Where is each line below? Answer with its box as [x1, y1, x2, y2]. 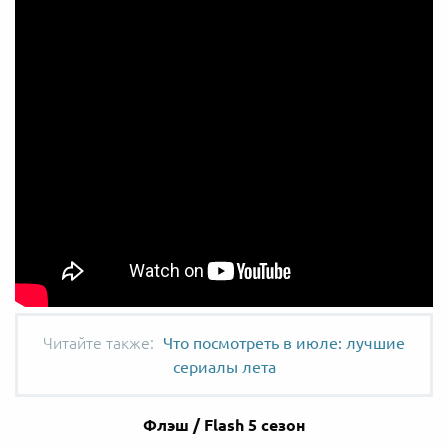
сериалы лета [172, 357, 276, 376]
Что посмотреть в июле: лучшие [163, 333, 405, 352]
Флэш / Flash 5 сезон [143, 415, 305, 434]
